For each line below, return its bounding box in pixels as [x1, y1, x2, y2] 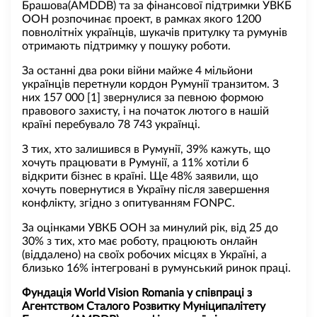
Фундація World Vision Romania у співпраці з [22, 287, 252, 299]
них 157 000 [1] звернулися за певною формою [22, 91, 264, 103]
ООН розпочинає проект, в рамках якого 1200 [22, 13, 261, 25]
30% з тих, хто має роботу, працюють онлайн [22, 235, 258, 247]
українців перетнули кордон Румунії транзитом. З [22, 78, 279, 90]
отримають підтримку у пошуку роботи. [22, 40, 231, 52]
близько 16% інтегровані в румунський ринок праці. [22, 262, 291, 274]
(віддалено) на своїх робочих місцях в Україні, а [22, 248, 267, 260]
